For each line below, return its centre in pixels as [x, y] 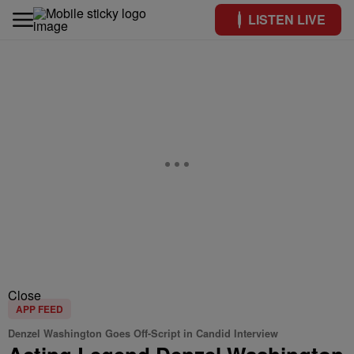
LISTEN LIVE [287, 19]
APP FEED [40, 309]
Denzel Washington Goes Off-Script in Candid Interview [143, 333]
